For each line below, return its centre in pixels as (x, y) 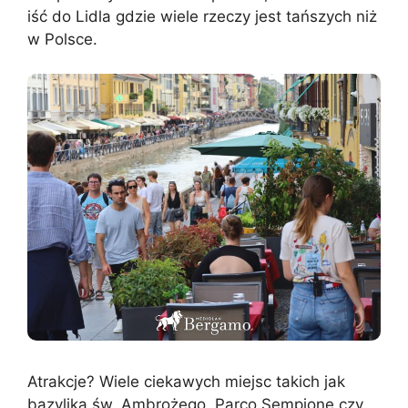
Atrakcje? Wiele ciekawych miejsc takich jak (186, 381)
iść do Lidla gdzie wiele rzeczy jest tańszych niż (202, 16)
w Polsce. (62, 39)
